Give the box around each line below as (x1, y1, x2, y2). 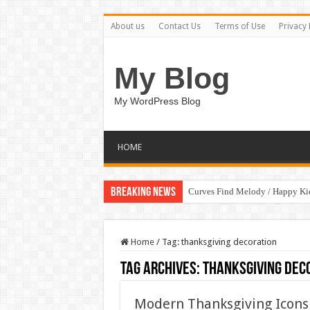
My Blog (113, 62, 230, 95)
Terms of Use (214, 21, 265, 31)
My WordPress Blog (113, 95, 201, 107)
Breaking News (110, 186, 176, 199)
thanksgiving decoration (181, 237, 277, 247)
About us (110, 21, 145, 31)
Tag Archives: (120, 260, 203, 279)
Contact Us (158, 21, 201, 31)
